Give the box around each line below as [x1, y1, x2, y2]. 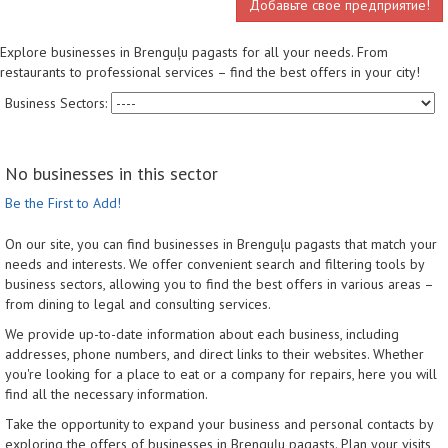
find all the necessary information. [5, 385, 208, 404]
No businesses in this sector [5, 162, 218, 186]
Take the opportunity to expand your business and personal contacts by [5, 415, 433, 434]
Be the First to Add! [5, 194, 121, 213]
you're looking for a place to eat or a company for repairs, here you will [5, 365, 437, 384]
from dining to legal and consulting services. [5, 295, 271, 314]
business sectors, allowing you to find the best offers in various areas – [5, 275, 433, 294]
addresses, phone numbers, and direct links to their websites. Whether [5, 345, 424, 364]
